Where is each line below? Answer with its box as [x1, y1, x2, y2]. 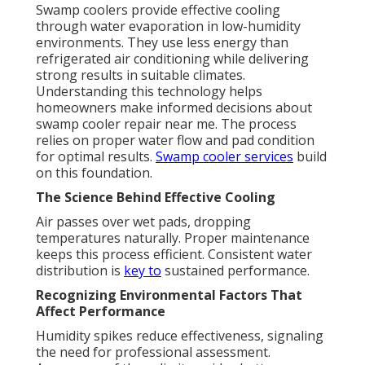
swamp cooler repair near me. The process [36, 115, 297, 134]
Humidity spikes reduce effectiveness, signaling [36, 327, 323, 345]
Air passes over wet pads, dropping [36, 213, 251, 231]
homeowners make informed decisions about [36, 99, 312, 117]
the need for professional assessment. [36, 343, 270, 362]
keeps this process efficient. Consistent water [36, 245, 312, 264]
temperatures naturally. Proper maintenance [36, 229, 310, 248]
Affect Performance [36, 302, 165, 321]
